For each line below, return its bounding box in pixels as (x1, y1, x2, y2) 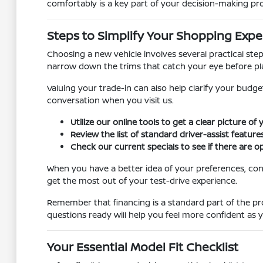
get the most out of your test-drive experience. (46, 175, 237, 186)
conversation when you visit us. (46, 95, 174, 106)
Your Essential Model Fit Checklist (46, 239, 238, 255)
